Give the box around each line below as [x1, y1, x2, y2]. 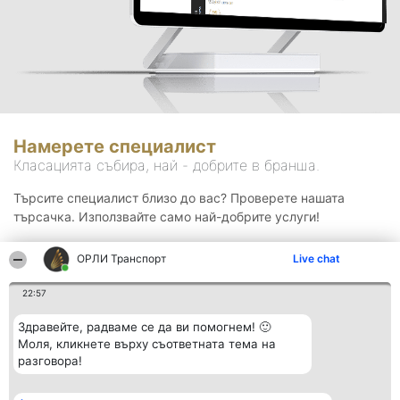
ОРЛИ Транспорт [77, 252, 167, 265]
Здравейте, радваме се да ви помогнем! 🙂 [18, 320, 271, 334]
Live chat [293, 252, 340, 265]
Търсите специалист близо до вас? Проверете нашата [13, 190, 345, 206]
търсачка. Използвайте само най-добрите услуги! [13, 209, 320, 225]
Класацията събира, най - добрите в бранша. [13, 156, 320, 175]
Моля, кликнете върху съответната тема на [18, 337, 276, 351]
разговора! [18, 354, 82, 368]
